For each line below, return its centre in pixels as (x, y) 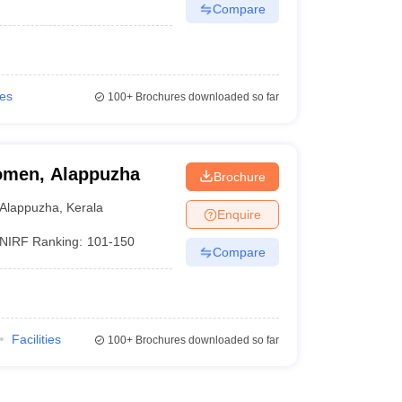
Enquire (239, 214)
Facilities (36, 339)
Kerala (85, 207)
